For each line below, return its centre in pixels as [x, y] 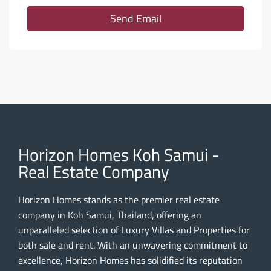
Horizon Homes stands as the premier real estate [119, 199]
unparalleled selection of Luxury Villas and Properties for [134, 230]
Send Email [135, 18]
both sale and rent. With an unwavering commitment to [133, 245]
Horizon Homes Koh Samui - [119, 154]
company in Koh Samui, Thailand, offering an [110, 214]
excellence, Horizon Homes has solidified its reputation [130, 260]
